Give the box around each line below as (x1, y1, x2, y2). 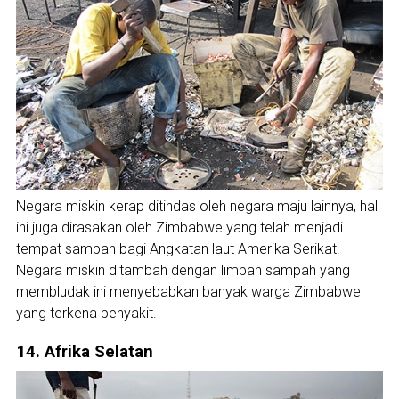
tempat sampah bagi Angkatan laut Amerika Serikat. (15, 240, 340, 258)
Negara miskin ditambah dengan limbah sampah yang (15, 262, 350, 280)
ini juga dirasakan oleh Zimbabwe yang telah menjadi (15, 219, 343, 237)
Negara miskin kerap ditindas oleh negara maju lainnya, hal (15, 198, 378, 216)
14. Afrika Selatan (15, 342, 153, 362)
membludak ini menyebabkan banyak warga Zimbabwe (15, 283, 361, 301)
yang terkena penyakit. (15, 305, 157, 322)
